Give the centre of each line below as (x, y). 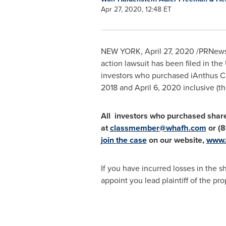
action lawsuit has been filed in (156, 63)
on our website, (176, 140)
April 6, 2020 (158, 88)
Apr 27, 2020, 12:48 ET (136, 9)
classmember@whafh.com (158, 128)
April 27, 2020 (169, 51)
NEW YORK (121, 51)
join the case (124, 140)
